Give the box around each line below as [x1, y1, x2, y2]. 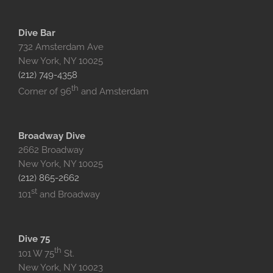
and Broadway [37, 188, 100, 200]
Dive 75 [18, 233, 50, 244]
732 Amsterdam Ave [18, 41, 104, 52]
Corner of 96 [18, 85, 71, 97]
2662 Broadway [18, 144, 83, 155]
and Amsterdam [79, 85, 151, 97]
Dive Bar [18, 27, 55, 38]
